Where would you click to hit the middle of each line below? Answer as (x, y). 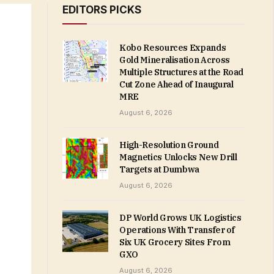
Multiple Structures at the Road (182, 72)
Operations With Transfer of (177, 230)
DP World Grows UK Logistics (180, 218)
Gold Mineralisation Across (175, 60)
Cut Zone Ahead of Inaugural (176, 84)
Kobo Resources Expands (173, 48)
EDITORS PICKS (102, 10)
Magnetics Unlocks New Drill (178, 157)
